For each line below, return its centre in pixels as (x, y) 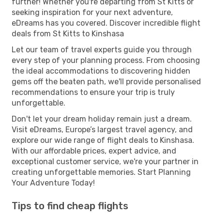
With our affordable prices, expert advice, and (94, 151)
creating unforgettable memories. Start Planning (101, 172)
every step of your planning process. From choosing (106, 60)
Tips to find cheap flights (70, 206)
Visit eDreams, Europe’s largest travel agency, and (102, 129)
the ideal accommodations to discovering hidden (101, 71)
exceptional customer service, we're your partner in (105, 161)
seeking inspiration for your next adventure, (92, 12)
